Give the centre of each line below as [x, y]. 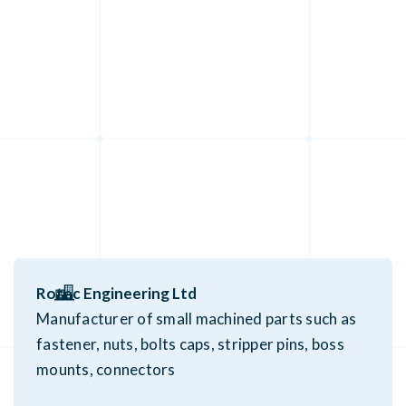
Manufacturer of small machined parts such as [196, 318]
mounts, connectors [106, 369]
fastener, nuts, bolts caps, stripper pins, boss [190, 343]
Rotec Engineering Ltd [116, 293]
